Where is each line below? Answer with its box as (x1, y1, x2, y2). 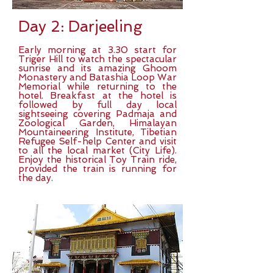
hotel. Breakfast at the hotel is (18, 90, 177, 101)
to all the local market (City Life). (18, 145, 177, 156)
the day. (18, 172, 53, 183)
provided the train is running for (18, 163, 177, 174)
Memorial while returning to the (18, 81, 177, 92)
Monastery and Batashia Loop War (18, 72, 177, 83)
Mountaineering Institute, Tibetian (18, 127, 177, 138)
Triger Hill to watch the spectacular (18, 54, 177, 65)
